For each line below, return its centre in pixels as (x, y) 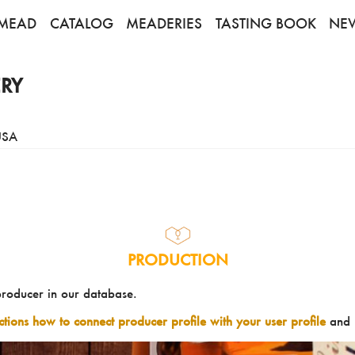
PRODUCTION (177, 260)
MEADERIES (164, 23)
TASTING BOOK (265, 23)
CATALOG (81, 23)
